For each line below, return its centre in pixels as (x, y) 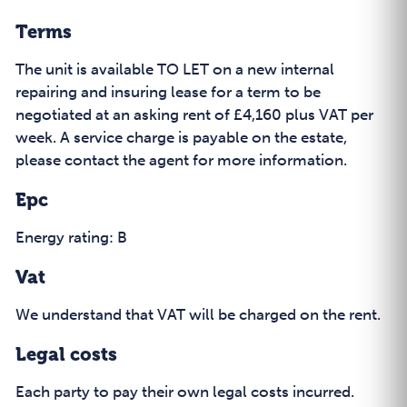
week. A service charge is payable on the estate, (181, 137)
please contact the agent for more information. (181, 160)
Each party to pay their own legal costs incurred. (185, 392)
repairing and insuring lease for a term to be (168, 92)
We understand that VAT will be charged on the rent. (198, 314)
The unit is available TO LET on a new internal (175, 69)
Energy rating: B (71, 237)
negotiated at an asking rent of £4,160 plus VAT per (194, 114)
